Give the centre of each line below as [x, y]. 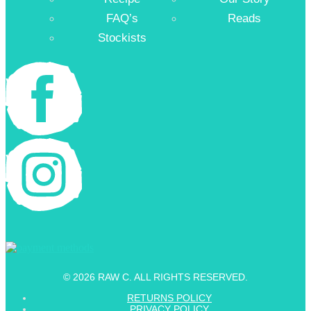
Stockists [122, 38]
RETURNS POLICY [169, 297]
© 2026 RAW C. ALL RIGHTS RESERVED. [155, 277]
